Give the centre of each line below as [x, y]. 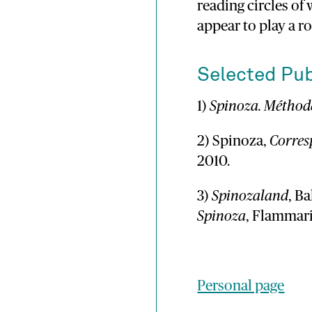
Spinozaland [250, 196]
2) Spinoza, [234, 141]
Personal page [241, 286]
